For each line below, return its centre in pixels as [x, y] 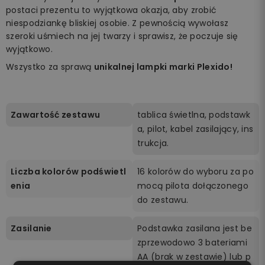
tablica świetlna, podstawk [194, 114]
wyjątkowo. [29, 49]
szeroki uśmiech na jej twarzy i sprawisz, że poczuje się [122, 36]
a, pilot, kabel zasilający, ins [195, 129]
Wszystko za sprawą [50, 67]
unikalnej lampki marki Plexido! [163, 67]
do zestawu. [163, 200]
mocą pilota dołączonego [193, 185]
